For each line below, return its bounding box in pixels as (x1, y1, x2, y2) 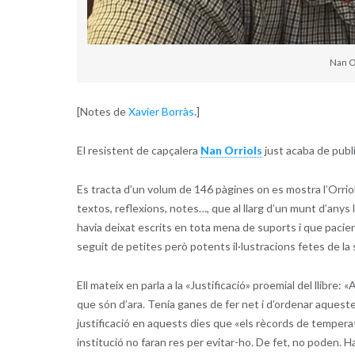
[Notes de (76, 104, 128, 118)
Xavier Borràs (128, 104, 194, 118)
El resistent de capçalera (76, 143, 200, 157)
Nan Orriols (200, 143, 262, 157)
